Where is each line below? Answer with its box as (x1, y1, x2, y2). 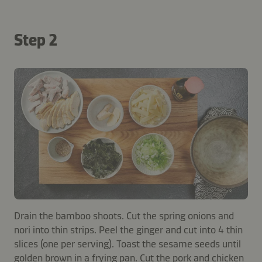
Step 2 (14, 30, 57, 50)
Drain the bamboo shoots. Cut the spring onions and (14, 209, 234, 222)
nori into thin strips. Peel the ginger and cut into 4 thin (14, 223, 243, 236)
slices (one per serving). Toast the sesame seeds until (14, 237, 241, 250)
